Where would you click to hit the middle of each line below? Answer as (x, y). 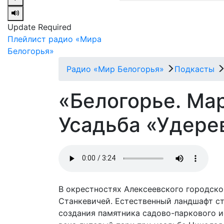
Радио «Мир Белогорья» (115, 69)
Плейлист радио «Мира (54, 39)
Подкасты (194, 69)
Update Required (39, 27)
